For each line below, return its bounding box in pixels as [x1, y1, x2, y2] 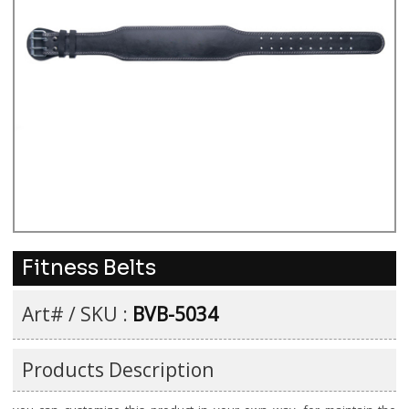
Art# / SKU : [22, 301, 132, 327]
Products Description [22, 357, 214, 383]
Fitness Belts [22, 255, 156, 281]
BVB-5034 [132, 301, 218, 327]
